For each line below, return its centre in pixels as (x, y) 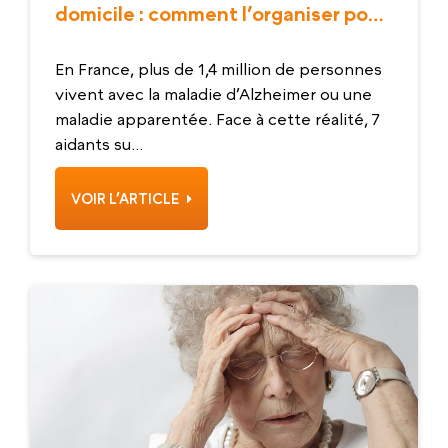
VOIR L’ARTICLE (126, 199)
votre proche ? (122, 42)
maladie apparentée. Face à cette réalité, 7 (217, 119)
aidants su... (99, 144)
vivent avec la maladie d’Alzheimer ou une (213, 94)
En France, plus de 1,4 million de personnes (218, 69)
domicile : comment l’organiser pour (221, 14)
